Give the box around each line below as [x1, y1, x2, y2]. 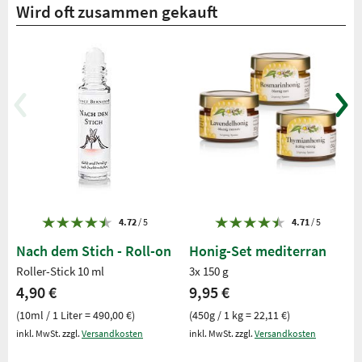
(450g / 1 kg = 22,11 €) [189, 307, 290, 322]
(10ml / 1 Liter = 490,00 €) [16, 307, 135, 322]
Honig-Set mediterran [189, 241, 326, 260]
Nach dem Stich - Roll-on [16, 241, 171, 260]
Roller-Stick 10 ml [16, 263, 104, 279]
